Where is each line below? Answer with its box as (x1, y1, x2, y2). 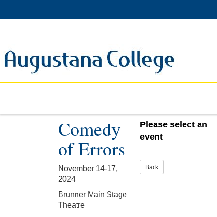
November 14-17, (58, 164, 118, 172)
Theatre (58, 201, 85, 209)
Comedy (58, 116, 121, 141)
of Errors (58, 136, 125, 161)
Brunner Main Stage (58, 190, 127, 199)
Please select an (140, 120, 207, 129)
